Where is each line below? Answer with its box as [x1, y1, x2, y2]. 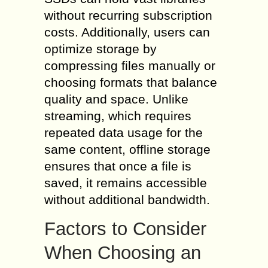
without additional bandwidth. [44, 193, 210, 206]
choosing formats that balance [44, 75, 217, 89]
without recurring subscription [44, 8, 212, 22]
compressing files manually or [44, 59, 215, 72]
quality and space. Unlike [44, 92, 188, 106]
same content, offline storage [44, 142, 211, 156]
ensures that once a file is [44, 159, 191, 173]
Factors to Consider [44, 218, 206, 239]
